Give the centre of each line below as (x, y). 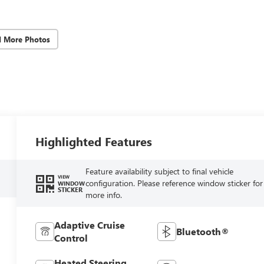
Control (71, 237)
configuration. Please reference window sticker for (174, 183)
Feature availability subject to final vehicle (159, 171)
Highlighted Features (94, 141)
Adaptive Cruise (90, 225)
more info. (103, 194)
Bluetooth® (202, 231)
